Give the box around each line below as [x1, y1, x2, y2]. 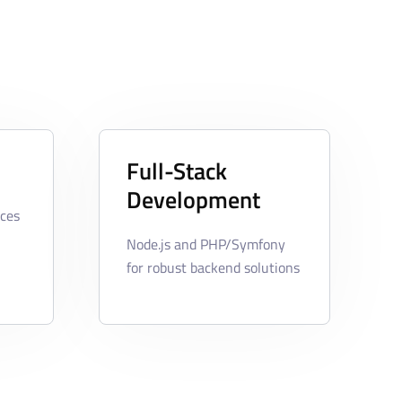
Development [126, 182, 260, 218]
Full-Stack [126, 153, 227, 189]
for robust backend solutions [126, 257, 300, 279]
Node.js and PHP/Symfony [126, 233, 285, 256]
